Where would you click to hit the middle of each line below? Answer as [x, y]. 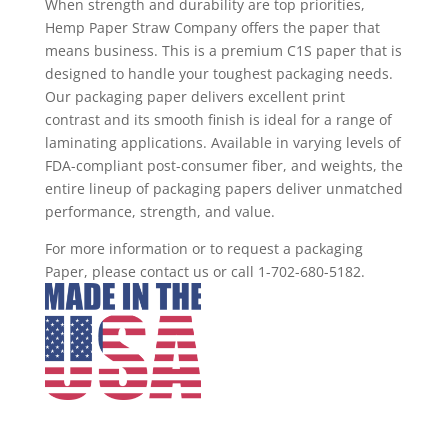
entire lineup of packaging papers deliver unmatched [223, 188]
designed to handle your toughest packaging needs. [218, 73]
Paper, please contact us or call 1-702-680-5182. [204, 271]
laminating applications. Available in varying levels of [222, 142]
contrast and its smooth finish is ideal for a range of [218, 119]
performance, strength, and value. [159, 211]
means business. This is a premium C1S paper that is [223, 50]
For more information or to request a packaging [203, 248]
